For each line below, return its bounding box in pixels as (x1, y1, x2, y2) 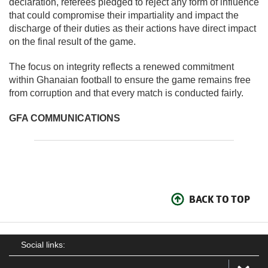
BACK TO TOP (189, 192, 250, 206)
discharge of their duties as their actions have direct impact (9, 23, 256, 33)
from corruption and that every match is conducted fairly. (9, 87, 243, 98)
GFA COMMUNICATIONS (9, 112, 120, 123)
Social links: (21, 239, 65, 249)
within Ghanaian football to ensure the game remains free (9, 74, 251, 85)
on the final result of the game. (9, 36, 136, 47)
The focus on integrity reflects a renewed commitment (9, 61, 234, 72)
